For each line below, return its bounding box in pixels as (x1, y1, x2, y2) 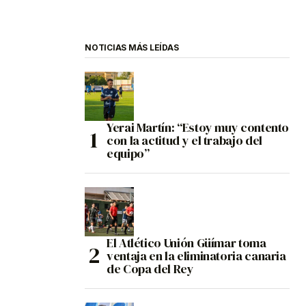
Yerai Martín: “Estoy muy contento (107, 119, 290, 137)
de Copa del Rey (107, 260, 194, 278)
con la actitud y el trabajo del (107, 132, 262, 150)
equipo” (107, 145, 150, 163)
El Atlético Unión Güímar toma (107, 234, 266, 252)
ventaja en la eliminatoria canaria (107, 247, 286, 265)
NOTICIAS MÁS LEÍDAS (85, 42, 179, 53)
